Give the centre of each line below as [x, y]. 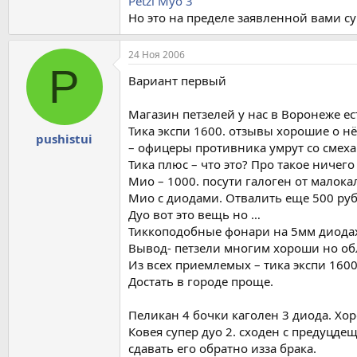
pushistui [64, 139]
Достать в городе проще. [201, 281]
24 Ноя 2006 [157, 54]
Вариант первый [177, 80]
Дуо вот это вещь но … [194, 214]
